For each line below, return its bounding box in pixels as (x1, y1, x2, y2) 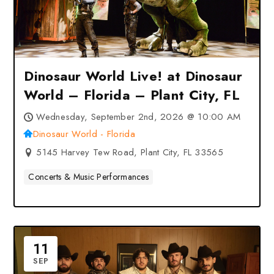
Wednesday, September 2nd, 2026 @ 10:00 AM (36, 110, 241, 124)
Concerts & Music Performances (28, 171, 149, 183)
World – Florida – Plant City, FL (24, 85, 240, 105)
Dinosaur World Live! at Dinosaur (24, 66, 242, 86)
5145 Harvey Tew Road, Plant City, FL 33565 (36, 146, 223, 159)
